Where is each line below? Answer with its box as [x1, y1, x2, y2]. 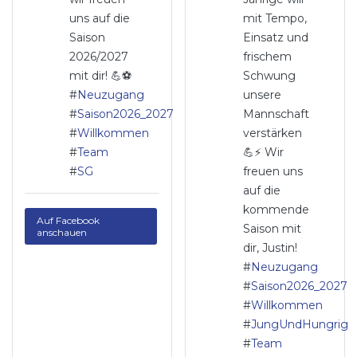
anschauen [37, 226, 87, 238]
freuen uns [242, 164, 303, 178]
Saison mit [242, 222, 301, 236]
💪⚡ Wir [242, 145, 284, 159]
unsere [242, 88, 281, 102]
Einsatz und [242, 30, 308, 45]
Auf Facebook [37, 214, 100, 226]
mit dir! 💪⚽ [69, 69, 132, 83]
